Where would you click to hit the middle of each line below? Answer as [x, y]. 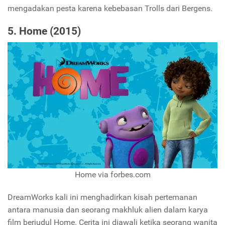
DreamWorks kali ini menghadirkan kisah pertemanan [102, 197]
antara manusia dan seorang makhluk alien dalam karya [108, 210]
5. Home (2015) [44, 31]
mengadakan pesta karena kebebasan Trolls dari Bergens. [110, 8]
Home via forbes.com [113, 175]
